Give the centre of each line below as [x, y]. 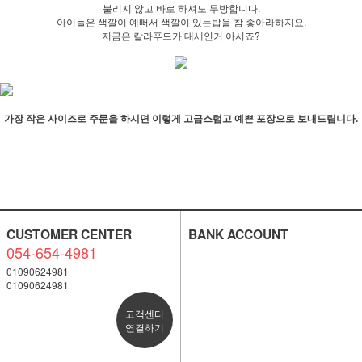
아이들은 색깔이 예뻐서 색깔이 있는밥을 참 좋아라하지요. [181, 21]
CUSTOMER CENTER [69, 234]
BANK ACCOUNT [238, 234]
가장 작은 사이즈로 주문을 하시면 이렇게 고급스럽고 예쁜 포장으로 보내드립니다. [181, 118]
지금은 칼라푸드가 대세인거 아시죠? [181, 35]
